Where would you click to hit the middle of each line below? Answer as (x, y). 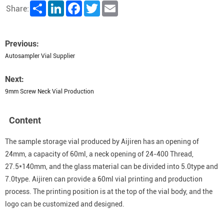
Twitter (109, 4)
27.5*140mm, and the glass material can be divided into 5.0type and (111, 166)
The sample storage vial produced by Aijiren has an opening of (102, 141)
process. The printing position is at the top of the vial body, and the (109, 191)
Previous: (22, 44)
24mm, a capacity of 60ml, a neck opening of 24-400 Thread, (99, 154)
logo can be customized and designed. (65, 204)
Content (25, 120)
